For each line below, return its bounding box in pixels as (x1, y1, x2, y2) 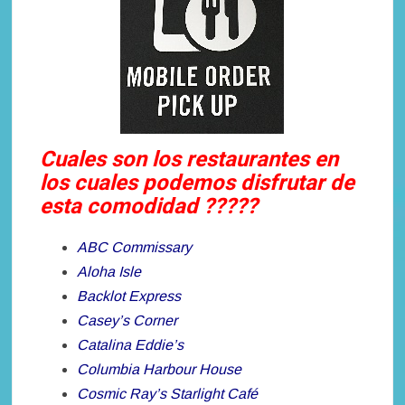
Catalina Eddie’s (77, 337, 184, 353)
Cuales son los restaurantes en (40, 144, 339, 176)
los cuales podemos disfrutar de (40, 167, 355, 200)
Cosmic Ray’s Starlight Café (77, 386, 259, 402)
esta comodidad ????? (40, 191, 259, 223)
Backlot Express (77, 288, 182, 305)
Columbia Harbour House (77, 362, 242, 378)
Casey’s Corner (77, 313, 178, 329)
